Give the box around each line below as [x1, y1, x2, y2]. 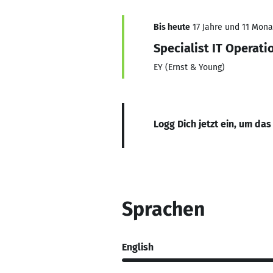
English [122, 241, 154, 253]
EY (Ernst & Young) [154, 62, 225, 73]
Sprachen [122, 197, 205, 221]
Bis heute [154, 22, 190, 32]
